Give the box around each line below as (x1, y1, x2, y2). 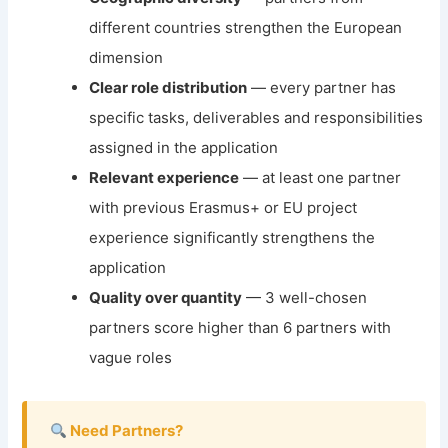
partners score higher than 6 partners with (89, 318, 392, 338)
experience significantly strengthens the (89, 228, 376, 248)
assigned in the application (89, 138, 279, 158)
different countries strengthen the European (89, 18, 403, 38)
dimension (89, 48, 164, 68)
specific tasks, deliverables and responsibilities (89, 108, 424, 128)
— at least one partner (239, 168, 402, 188)
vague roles (89, 348, 173, 368)
